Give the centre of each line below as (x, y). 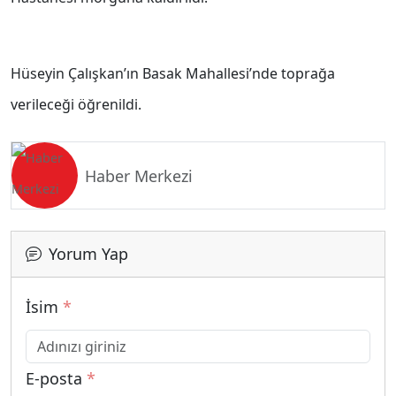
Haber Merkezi (139, 175)
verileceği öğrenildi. (76, 105)
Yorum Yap (88, 254)
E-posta (56, 379)
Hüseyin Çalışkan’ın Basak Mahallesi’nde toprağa (173, 74)
